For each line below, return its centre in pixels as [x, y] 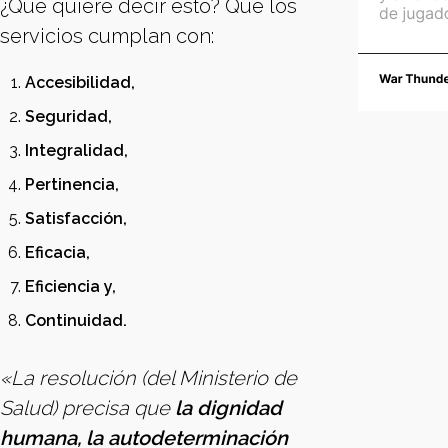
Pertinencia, [74, 184]
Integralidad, [78, 150]
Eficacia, [59, 252]
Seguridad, [70, 116]
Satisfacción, [78, 218]
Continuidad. [76, 320]
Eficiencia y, [70, 286]
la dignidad [226, 408]
